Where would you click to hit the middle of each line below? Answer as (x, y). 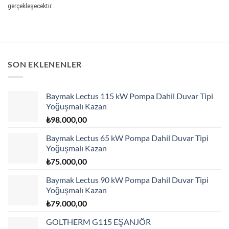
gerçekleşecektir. (30, 6)
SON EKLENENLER (45, 64)
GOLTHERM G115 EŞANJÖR (98, 221)
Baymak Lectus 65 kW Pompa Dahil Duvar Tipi (127, 138)
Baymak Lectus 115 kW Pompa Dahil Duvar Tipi (130, 96)
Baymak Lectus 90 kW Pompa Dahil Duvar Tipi (127, 179)
